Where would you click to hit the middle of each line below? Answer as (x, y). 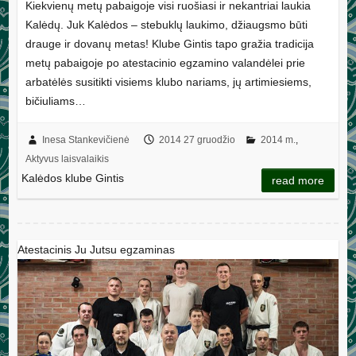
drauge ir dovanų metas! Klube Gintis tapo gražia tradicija (169, 43)
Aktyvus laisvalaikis (67, 159)
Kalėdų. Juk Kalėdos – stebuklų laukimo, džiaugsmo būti (166, 24)
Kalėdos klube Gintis (72, 178)
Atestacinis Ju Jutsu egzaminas (96, 249)
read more (298, 180)
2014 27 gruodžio (197, 139)
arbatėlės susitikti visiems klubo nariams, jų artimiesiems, (168, 81)
